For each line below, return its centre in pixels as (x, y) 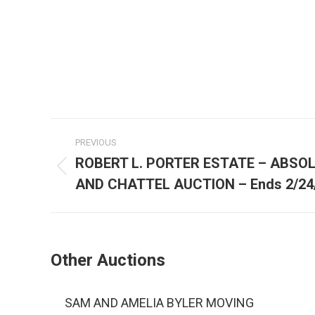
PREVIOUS (96, 142)
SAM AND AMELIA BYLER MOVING (159, 303)
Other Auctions (108, 260)
